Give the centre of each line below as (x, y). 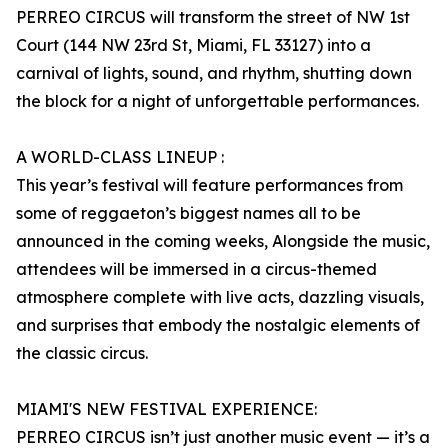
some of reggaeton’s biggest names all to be (188, 213)
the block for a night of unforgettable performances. (217, 101)
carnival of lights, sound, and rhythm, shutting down (214, 73)
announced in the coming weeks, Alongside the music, (223, 241)
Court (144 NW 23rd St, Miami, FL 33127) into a (193, 45)
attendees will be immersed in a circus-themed (196, 269)
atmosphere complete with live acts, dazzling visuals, (220, 297)
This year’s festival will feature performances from (209, 185)
